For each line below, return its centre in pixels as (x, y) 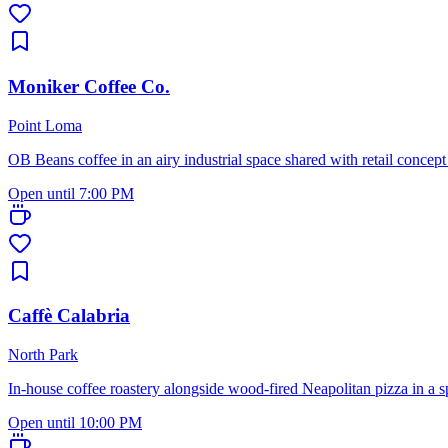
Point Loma (45, 125)
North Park (43, 354)
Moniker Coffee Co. (89, 86)
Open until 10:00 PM (75, 422)
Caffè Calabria (69, 316)
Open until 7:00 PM (71, 193)
